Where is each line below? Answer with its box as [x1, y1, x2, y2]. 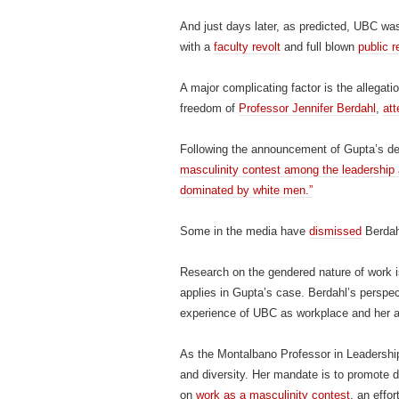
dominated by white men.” [180, 183, 313, 197]
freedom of [180, 102, 239, 115]
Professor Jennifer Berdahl [239, 102, 376, 115]
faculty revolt [214, 40, 281, 53]
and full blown [281, 40, 358, 53]
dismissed [309, 224, 362, 238]
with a [180, 40, 214, 53]
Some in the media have [180, 224, 309, 238]
